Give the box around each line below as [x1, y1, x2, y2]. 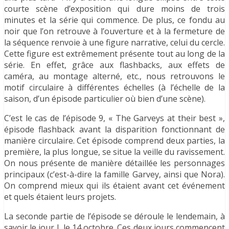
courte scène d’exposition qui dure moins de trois [4, 3, 225, 14]
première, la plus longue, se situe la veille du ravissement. [4, 146, 225, 157]
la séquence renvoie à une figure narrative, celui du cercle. [4, 36, 225, 48]
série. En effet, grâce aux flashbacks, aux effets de [4, 59, 225, 71]
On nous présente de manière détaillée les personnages [4, 157, 225, 169]
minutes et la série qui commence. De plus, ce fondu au [4, 14, 225, 26]
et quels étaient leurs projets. [4, 191, 116, 202]
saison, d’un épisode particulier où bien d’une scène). [4, 93, 205, 104]
